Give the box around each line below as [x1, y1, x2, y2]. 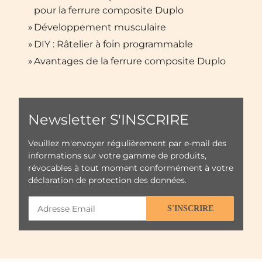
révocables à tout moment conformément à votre [28, 163, 233, 174]
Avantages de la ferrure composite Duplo [34, 55, 226, 67]
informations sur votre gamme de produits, [28, 150, 206, 161]
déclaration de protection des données [28, 175, 185, 186]
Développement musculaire [34, 21, 166, 33]
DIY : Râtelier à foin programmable [34, 38, 193, 50]
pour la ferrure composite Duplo [34, 4, 184, 16]
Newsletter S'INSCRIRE [28, 111, 189, 129]
